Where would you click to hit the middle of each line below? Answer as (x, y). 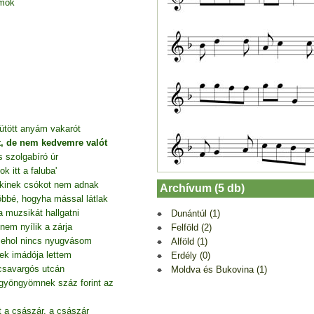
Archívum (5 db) (202, 188)
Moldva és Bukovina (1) (219, 269)
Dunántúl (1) (196, 213)
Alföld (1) (189, 241)
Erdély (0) (191, 255)
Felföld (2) (191, 227)
